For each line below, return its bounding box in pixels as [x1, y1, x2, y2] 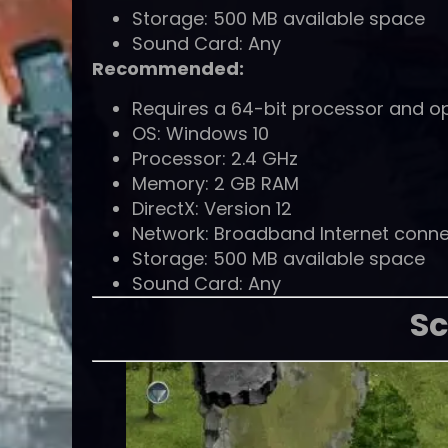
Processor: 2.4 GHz [132, 145, 298, 171]
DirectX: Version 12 [132, 195, 292, 221]
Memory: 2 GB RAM [132, 170, 299, 196]
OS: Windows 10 [132, 120, 269, 146]
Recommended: [92, 56, 244, 82]
